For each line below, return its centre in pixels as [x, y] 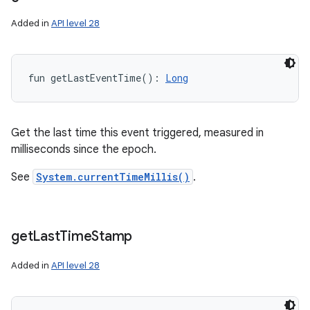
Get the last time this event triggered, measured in [137, 133]
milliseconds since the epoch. [84, 149]
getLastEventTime [96, 78]
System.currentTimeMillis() [113, 177]
